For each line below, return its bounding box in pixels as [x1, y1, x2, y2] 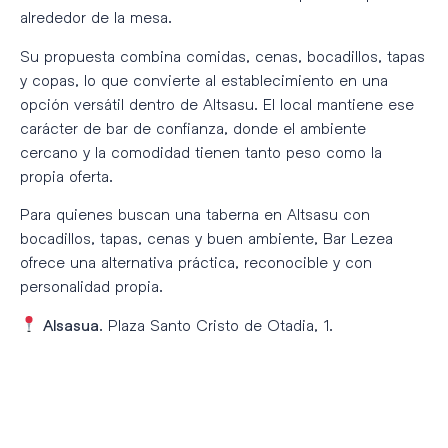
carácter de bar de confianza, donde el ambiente [20, 117, 366, 137]
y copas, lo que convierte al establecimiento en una [20, 69, 388, 89]
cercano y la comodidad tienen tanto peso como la [20, 141, 382, 161]
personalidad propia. [20, 276, 163, 296]
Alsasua [43, 315, 100, 334]
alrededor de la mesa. [20, 7, 172, 27]
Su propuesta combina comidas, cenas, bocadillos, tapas [20, 45, 425, 65]
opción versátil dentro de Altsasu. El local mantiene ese [20, 93, 414, 113]
